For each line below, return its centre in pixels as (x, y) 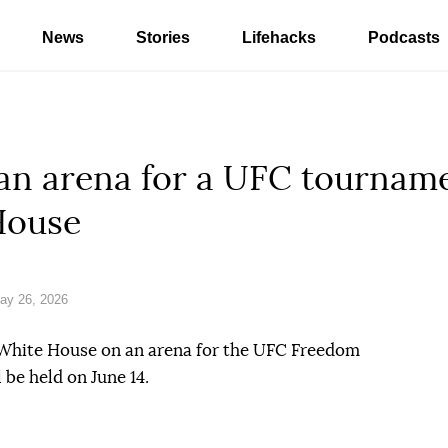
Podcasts (404, 37)
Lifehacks (279, 37)
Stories (163, 37)
